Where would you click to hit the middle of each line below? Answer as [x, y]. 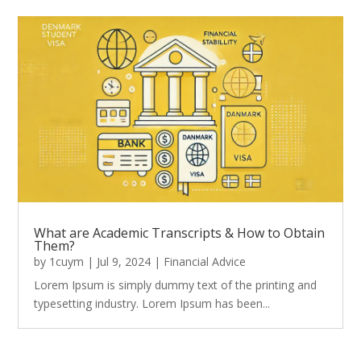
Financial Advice [205, 261]
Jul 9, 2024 [124, 261]
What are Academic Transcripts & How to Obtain [180, 232]
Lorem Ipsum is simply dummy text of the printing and [176, 284]
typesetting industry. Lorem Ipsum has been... [152, 303]
